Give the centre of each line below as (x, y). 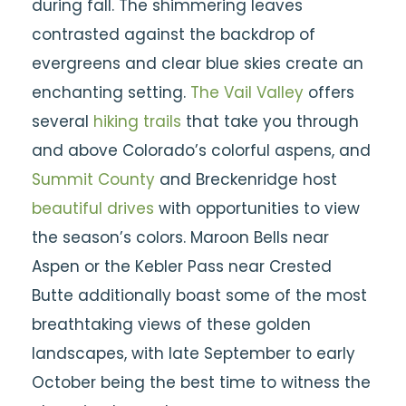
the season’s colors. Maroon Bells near (180, 237)
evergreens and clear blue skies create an (198, 63)
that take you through (270, 121)
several (63, 121)
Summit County (93, 179)
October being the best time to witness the (201, 382)
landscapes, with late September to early (193, 353)
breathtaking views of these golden (171, 324)
